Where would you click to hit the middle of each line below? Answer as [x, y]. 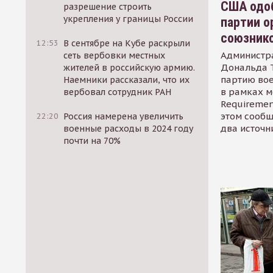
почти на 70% [92, 141]
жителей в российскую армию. [129, 68]
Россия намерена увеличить [124, 116]
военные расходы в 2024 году [129, 129]
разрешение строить [108, 7]
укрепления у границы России [129, 19]
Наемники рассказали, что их [127, 80]
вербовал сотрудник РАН [118, 92]
